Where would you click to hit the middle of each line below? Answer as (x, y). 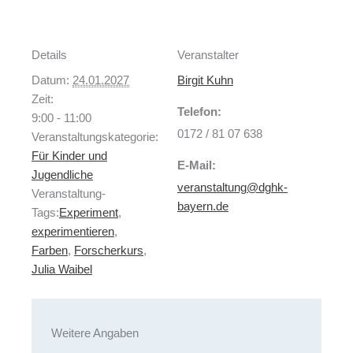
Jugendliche (62, 175)
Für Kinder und (69, 156)
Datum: (50, 81)
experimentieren (73, 232)
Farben (50, 251)
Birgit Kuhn (205, 81)
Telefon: (199, 112)
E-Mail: (197, 166)
